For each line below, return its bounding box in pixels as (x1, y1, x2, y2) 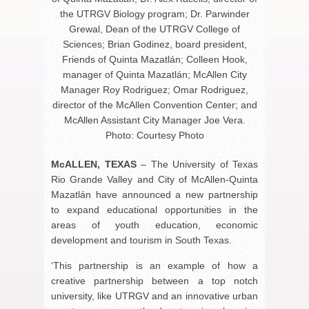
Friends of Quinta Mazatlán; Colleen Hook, (61, 53, 248, 65)
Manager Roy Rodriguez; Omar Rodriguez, (61, 83, 248, 95)
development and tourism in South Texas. (51, 234, 232, 246)
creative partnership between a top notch (51, 275, 258, 286)
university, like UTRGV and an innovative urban (51, 290, 258, 301)
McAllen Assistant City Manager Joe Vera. (63, 114, 246, 126)
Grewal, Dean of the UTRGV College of (69, 23, 240, 34)
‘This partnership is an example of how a (51, 259, 258, 271)
